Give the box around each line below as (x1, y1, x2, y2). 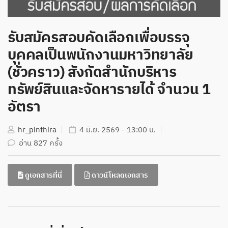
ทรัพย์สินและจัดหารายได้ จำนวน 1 (8, 78, 211, 102)
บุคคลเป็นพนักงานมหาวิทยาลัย (8, 44, 193, 68)
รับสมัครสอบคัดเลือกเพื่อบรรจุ (8, 26, 190, 50)
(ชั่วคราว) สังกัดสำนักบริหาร (8, 61, 177, 85)
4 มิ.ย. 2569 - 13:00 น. (77, 124, 156, 137)
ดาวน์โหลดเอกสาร (90, 169, 148, 182)
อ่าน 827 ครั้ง (17, 137, 63, 150)
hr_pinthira (16, 124, 56, 137)
